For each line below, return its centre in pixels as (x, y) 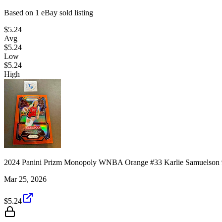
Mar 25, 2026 (25, 179)
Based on (20, 12)
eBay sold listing (66, 12)
